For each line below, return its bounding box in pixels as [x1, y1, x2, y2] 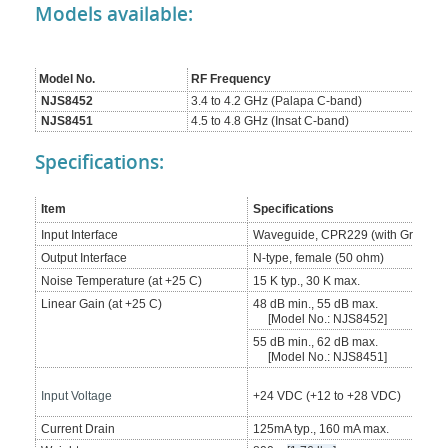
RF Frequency [191, 72, 271, 86]
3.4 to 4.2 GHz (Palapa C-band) [191, 94, 362, 108]
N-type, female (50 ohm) [253, 251, 384, 265]
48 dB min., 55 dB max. [253, 297, 381, 311]
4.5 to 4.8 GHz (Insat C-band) [191, 114, 349, 128]
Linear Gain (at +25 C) [41, 297, 162, 311]
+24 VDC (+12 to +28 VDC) [253, 389, 401, 403]
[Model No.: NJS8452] [268, 312, 387, 326]
